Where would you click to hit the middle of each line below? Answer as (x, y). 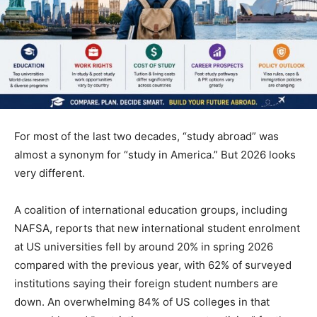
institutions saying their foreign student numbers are (146, 283)
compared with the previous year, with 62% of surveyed (153, 265)
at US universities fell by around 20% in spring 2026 (144, 246)
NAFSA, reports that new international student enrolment (157, 228)
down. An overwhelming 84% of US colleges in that (142, 301)
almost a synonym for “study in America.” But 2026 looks (155, 154)
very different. (50, 173)
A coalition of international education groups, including (151, 209)
